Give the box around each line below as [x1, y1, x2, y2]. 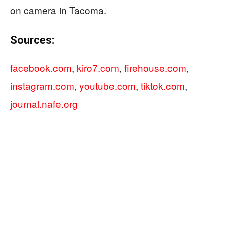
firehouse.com [124, 61, 186, 74]
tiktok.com [141, 79, 185, 92]
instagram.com [10, 79, 74, 92]
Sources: [10, 34, 54, 46]
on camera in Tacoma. [10, 3, 106, 17]
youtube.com [79, 79, 136, 92]
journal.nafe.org [10, 97, 78, 110]
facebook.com [10, 61, 72, 74]
